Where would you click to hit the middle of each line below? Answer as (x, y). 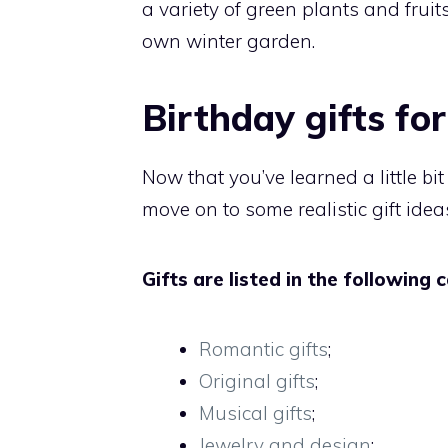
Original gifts (257, 381)
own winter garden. (228, 41)
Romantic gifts (263, 349)
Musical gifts (255, 413)
